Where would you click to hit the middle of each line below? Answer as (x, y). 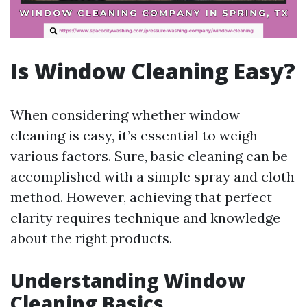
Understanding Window (127, 280)
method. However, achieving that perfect (141, 197)
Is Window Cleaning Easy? (153, 71)
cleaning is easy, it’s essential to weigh (134, 135)
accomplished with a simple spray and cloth (152, 176)
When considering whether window (125, 115)
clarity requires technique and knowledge (145, 218)
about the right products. (91, 238)
